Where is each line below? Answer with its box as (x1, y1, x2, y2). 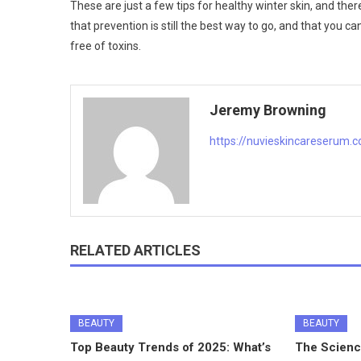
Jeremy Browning (210, 101, 327, 118)
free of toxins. (70, 39, 141, 52)
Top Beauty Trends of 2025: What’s (70, 339, 272, 355)
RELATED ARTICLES (70, 241, 201, 259)
